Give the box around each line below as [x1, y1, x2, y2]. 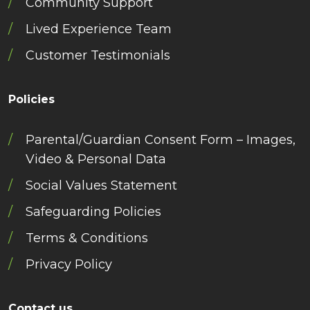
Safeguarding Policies [26, 204, 161, 219]
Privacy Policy [26, 257, 112, 272]
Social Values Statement [26, 178, 177, 193]
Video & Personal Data [26, 152, 166, 167]
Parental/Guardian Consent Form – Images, [26, 132, 295, 147]
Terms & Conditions [26, 230, 148, 246]
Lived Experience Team [26, 21, 172, 37]
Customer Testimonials [26, 48, 170, 63]
